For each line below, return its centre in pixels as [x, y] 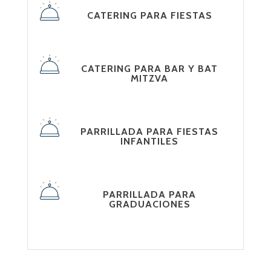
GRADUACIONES [149, 204]
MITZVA [150, 78]
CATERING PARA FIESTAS [149, 15]
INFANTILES [150, 141]
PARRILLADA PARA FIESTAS [150, 132]
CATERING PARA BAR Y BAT [150, 69]
